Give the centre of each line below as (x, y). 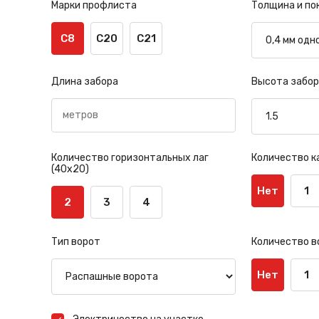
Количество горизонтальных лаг (130, 157)
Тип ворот (76, 241)
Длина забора (85, 81)
